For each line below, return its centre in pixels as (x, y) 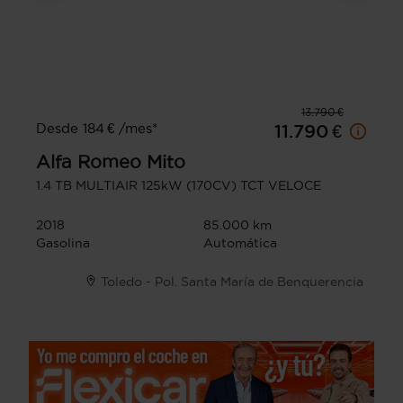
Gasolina (63, 243)
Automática (240, 243)
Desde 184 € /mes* (97, 129)
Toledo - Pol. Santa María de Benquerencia (232, 282)
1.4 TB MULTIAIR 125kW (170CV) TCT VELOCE (179, 186)
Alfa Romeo (89, 162)
